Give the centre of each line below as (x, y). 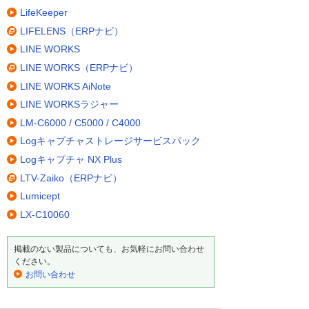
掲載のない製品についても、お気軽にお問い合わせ (109, 249)
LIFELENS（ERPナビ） (72, 31)
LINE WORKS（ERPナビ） (79, 68)
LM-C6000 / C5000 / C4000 (80, 122)
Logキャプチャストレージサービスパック (110, 141)
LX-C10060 (45, 214)
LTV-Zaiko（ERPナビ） (71, 178)
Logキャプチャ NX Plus (71, 159)
